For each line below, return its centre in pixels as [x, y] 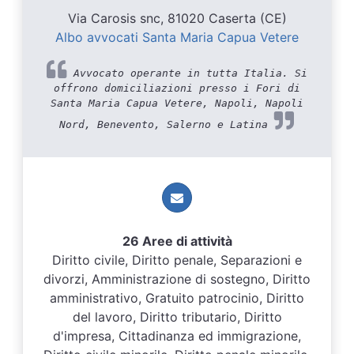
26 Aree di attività [177, 241]
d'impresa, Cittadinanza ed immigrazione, [177, 335]
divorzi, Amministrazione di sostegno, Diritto [177, 279]
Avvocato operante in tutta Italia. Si [187, 73]
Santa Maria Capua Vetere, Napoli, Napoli [177, 103]
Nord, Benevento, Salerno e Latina [167, 124]
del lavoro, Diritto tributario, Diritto [177, 316]
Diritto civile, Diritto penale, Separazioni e [177, 260]
